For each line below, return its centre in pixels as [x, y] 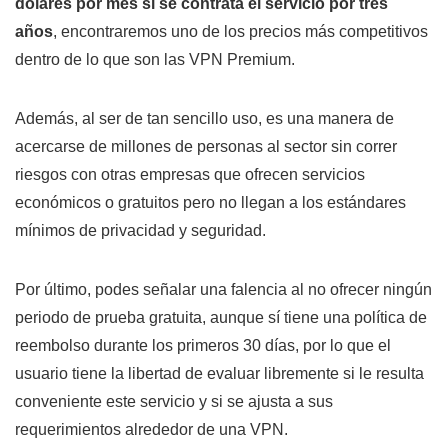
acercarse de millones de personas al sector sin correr [206, 147]
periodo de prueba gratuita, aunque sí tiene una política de [221, 318]
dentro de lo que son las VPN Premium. [155, 60]
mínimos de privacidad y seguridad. [140, 231]
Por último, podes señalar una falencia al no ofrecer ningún [223, 290]
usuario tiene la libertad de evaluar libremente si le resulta [219, 374]
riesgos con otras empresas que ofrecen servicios [190, 175]
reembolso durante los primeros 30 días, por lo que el [203, 346]
